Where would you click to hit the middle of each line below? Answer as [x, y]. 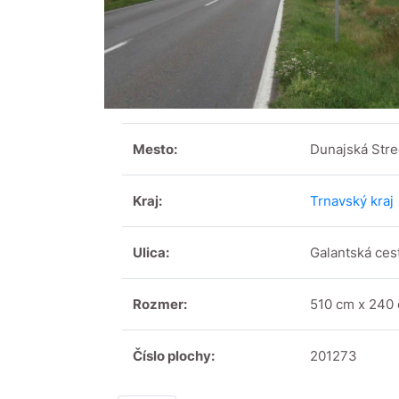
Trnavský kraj [352, 201]
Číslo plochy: [174, 356]
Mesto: [155, 150]
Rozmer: [160, 305]
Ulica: [151, 253]
